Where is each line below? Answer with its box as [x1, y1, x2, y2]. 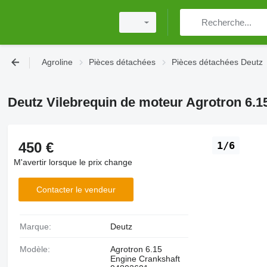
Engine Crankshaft [110, 254, 180, 263]
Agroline [42, 57, 73, 67]
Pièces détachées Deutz [172, 57, 263, 67]
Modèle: [26, 244, 50, 254]
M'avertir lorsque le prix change [13, 157, 132, 167]
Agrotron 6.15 [110, 244, 162, 254]
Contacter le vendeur [36, 184, 116, 194]
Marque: [26, 222, 51, 231]
